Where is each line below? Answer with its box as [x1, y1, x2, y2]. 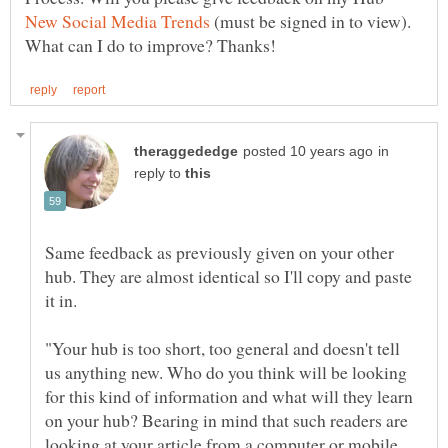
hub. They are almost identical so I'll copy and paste [45, 263, 412, 288]
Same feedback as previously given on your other [45, 239, 394, 264]
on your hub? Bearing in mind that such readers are [45, 407, 408, 432]
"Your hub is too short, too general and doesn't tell [45, 335, 400, 360]
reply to [134, 165, 185, 181]
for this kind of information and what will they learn [45, 383, 413, 408]
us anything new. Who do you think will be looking [45, 359, 407, 384]
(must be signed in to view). [210, 9, 411, 34]
